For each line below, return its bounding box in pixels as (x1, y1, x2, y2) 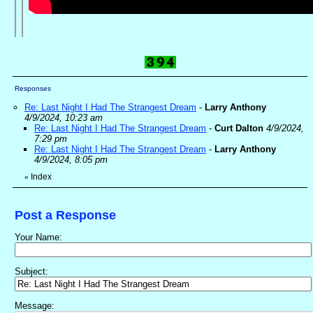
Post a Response (15, 208, 116, 223)
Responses (15, 85, 51, 93)
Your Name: (15, 232, 62, 243)
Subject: (15, 266, 48, 277)
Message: (15, 300, 54, 312)
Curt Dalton (214, 123, 263, 134)
